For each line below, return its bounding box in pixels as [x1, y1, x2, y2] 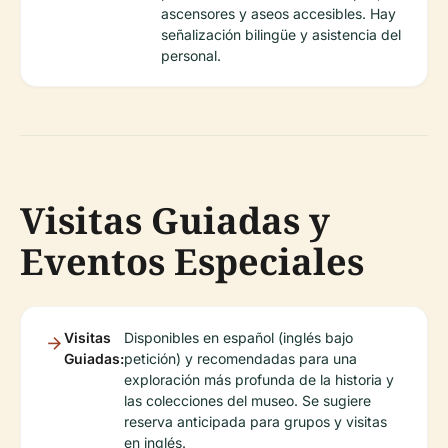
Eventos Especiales [20, 237, 364, 287]
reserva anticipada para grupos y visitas [124, 413, 387, 431]
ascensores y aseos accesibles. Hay [161, 5, 396, 23]
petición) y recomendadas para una [124, 350, 357, 368]
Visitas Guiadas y [20, 196, 330, 246]
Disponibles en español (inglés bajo [124, 329, 353, 347]
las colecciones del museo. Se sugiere [124, 392, 371, 410]
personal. [161, 47, 221, 65]
